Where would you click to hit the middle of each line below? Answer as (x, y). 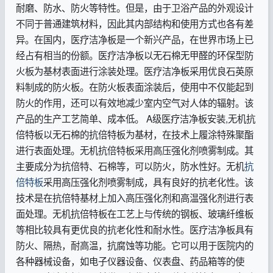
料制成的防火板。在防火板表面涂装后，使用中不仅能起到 (134, 86)
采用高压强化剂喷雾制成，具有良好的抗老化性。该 (148, 181)
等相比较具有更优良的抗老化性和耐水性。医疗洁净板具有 (134, 229)
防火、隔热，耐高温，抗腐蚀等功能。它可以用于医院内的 (134, 245)
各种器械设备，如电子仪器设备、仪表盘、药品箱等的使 (130, 261)
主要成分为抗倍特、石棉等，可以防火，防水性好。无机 (130, 165)
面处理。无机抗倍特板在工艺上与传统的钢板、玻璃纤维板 (134, 213)
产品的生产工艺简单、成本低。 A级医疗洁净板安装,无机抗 (135, 118)
